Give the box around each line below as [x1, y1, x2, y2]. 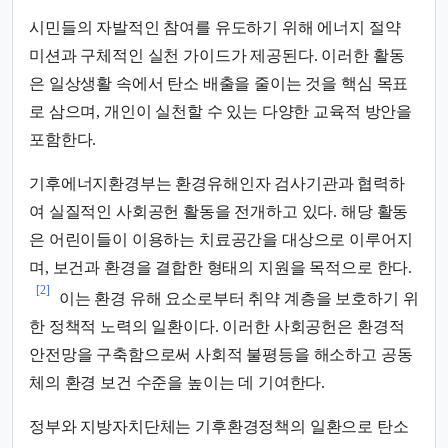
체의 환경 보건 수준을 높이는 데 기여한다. [29, 374, 326, 392]
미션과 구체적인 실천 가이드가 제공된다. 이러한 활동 [29, 47, 405, 65]
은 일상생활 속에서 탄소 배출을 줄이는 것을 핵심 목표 [29, 75, 409, 93]
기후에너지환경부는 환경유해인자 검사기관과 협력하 [29, 175, 405, 193]
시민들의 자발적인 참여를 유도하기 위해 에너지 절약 [29, 19, 401, 37]
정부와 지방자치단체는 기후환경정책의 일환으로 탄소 [29, 418, 409, 436]
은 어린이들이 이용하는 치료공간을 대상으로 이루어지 [29, 231, 413, 249]
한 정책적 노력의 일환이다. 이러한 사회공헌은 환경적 [29, 318, 405, 336]
